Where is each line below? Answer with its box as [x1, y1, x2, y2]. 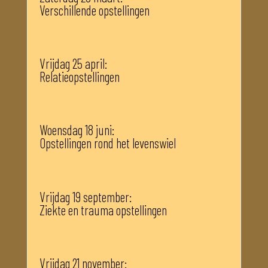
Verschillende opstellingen [39, 2, 150, 18]
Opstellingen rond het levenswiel [39, 135, 176, 151]
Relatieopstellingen [39, 69, 120, 85]
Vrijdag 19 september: [39, 188, 139, 205]
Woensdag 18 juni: [39, 122, 133, 138]
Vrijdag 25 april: [39, 56, 136, 72]
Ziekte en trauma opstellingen [39, 202, 167, 218]
